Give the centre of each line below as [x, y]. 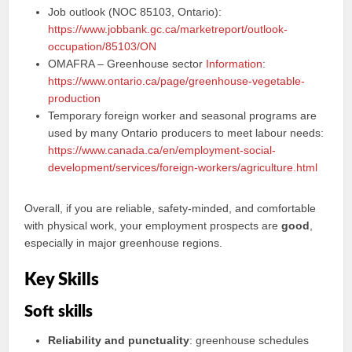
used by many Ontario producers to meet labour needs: [186, 133]
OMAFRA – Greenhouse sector [127, 64]
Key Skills [62, 280]
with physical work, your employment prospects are [153, 225]
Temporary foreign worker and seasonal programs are [183, 115]
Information [235, 64]
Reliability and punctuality [119, 340]
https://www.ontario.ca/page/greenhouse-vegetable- [177, 81]
